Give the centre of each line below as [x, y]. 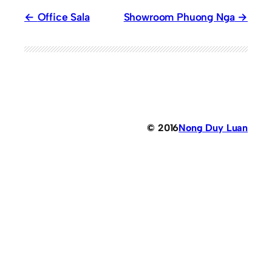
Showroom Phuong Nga [179, 16]
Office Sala [63, 16]
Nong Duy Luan [213, 127]
